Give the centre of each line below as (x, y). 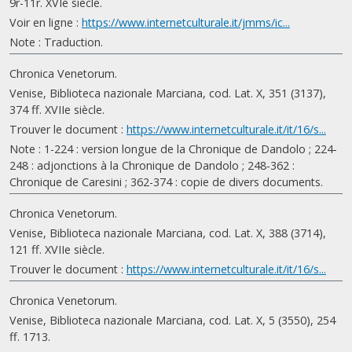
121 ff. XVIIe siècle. (57, 249)
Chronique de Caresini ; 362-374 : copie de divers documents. (166, 182)
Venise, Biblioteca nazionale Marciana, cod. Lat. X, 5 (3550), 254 (172, 320)
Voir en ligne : (46, 22)
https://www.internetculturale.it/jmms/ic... (186, 22)
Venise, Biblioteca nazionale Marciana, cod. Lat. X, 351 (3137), (168, 93)
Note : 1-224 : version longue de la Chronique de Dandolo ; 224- (173, 149)
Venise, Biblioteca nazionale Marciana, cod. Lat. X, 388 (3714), (168, 233)
